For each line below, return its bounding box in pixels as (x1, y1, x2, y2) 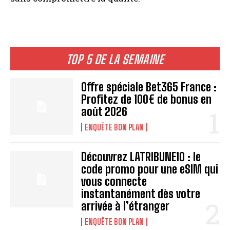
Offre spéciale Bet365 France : (81, 80, 217, 94)
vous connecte (81, 174, 147, 188)
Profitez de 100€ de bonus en (81, 92, 212, 107)
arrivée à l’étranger (81, 199, 170, 213)
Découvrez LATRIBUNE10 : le (81, 149, 201, 164)
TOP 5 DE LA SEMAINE (66, 52, 164, 67)
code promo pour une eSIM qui (81, 162, 219, 176)
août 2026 (81, 105, 128, 119)
